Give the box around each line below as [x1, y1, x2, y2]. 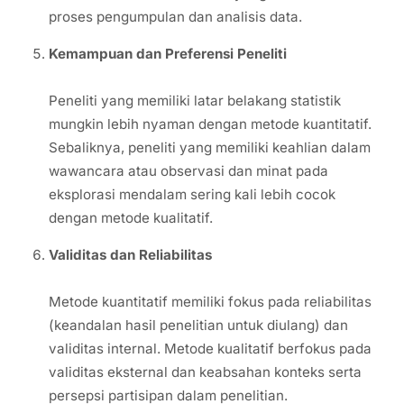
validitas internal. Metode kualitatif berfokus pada [49, 339, 372, 357]
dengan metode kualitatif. [49, 208, 213, 226]
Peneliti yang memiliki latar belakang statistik [49, 91, 341, 109]
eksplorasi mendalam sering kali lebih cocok [49, 185, 335, 203]
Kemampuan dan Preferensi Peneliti [49, 44, 287, 62]
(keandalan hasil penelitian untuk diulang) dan [49, 316, 348, 334]
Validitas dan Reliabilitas [49, 245, 212, 263]
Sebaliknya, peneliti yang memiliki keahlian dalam [49, 138, 371, 156]
